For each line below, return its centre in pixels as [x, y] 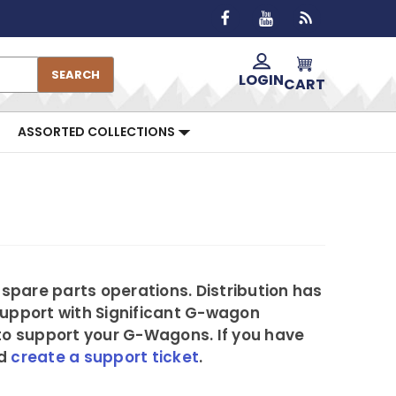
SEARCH [76, 74]
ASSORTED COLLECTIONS [98, 132]
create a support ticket [105, 357]
